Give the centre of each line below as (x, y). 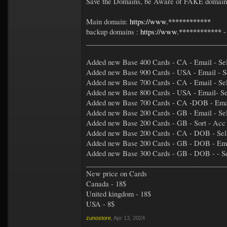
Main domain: (108, 22)
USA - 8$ (100, 204)
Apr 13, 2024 (129, 218)
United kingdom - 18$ (119, 194)
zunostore (99, 218)
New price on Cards (117, 174)
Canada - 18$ (106, 184)
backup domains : (113, 32)
